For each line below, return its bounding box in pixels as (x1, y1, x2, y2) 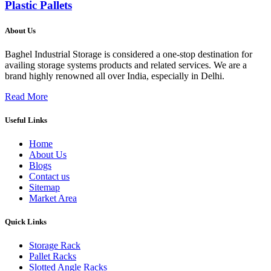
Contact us (29, 171, 70, 182)
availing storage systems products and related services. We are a (5, 59, 247, 70)
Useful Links (5, 115, 47, 125)
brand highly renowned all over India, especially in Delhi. (5, 70, 227, 81)
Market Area (29, 193, 77, 204)
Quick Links (5, 217, 47, 227)
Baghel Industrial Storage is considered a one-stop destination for (5, 48, 252, 59)
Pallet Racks (29, 251, 76, 262)
